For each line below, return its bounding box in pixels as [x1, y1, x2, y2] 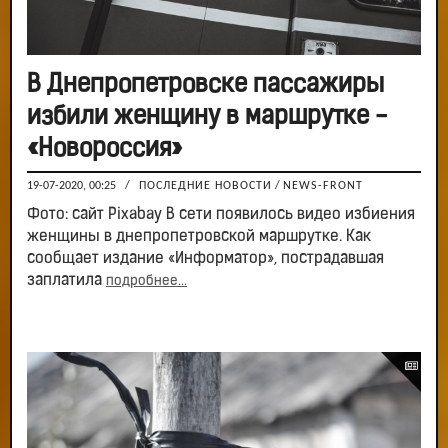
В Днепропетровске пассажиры [27, 73, 384, 99]
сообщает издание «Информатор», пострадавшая [27, 251, 384, 268]
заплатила [27, 273, 106, 290]
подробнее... [106, 274, 187, 290]
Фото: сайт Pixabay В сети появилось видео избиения [27, 207, 415, 224]
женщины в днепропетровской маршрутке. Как [27, 229, 371, 246]
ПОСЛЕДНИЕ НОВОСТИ [139, 180, 272, 193]
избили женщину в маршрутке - [27, 105, 387, 131]
